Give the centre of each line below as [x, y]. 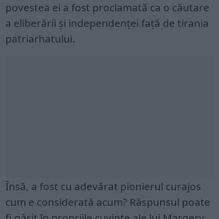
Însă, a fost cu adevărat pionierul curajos [103, 186]
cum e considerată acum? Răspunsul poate [108, 202]
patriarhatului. [41, 39]
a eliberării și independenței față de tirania [107, 23]
